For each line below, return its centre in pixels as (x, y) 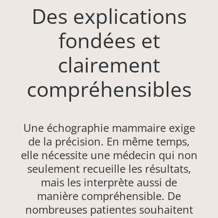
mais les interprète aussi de (109, 182)
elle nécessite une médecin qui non (109, 155)
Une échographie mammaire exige (109, 128)
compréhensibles (109, 89)
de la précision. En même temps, (109, 141)
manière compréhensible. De (109, 196)
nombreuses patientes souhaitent (109, 209)
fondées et (109, 40)
